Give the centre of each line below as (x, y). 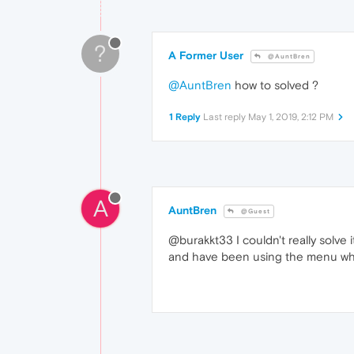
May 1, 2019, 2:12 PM (291, 117)
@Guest (254, 212)
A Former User (206, 56)
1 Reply (185, 117)
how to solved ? (275, 85)
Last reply (226, 117)
